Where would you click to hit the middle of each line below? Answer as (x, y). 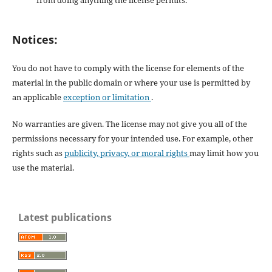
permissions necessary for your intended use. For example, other (132, 139)
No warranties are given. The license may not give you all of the (129, 124)
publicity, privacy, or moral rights (127, 153)
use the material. (43, 168)
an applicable (37, 97)
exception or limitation (107, 97)
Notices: (35, 40)
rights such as (38, 153)
